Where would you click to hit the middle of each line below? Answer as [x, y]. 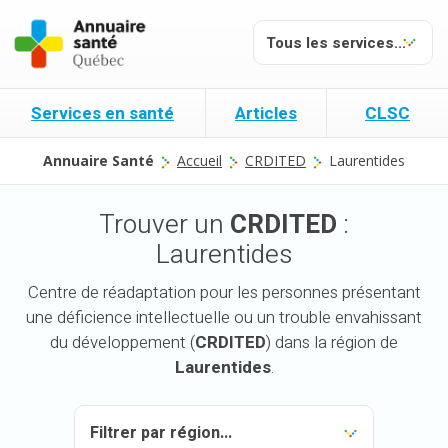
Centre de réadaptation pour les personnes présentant [224, 293]
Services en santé [103, 114]
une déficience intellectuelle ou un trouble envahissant [224, 318]
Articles [266, 114]
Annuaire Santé [98, 161]
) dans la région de [332, 343]
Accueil [199, 161]
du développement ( [122, 343]
